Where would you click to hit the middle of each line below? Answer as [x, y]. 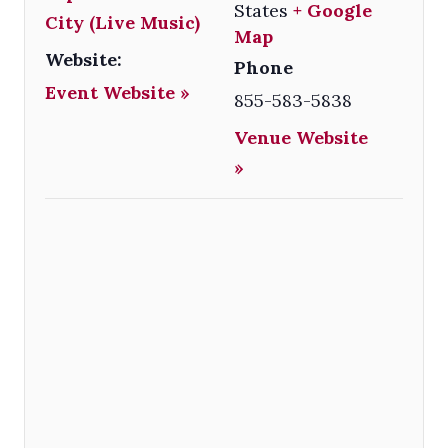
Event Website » [117, 92]
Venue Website [301, 137]
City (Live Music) [122, 22]
